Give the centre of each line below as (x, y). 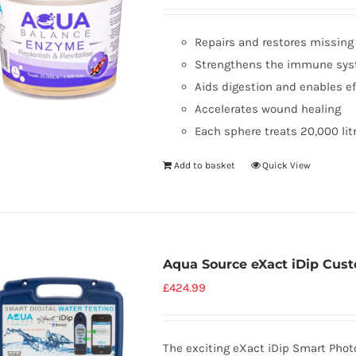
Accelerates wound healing (267, 109)
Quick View (286, 165)
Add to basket (204, 165)
